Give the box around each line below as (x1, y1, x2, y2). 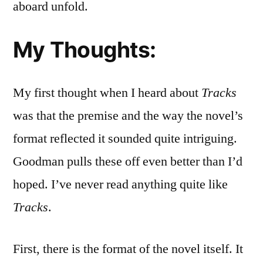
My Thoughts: (13, 36, 156, 63)
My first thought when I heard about (13, 85, 201, 102)
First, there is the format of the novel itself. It (13, 241, 243, 258)
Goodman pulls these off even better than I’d (13, 153, 242, 170)
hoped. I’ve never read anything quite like (13, 176, 228, 193)
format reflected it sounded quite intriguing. (13, 130, 237, 147)
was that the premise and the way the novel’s (13, 107, 243, 124)
